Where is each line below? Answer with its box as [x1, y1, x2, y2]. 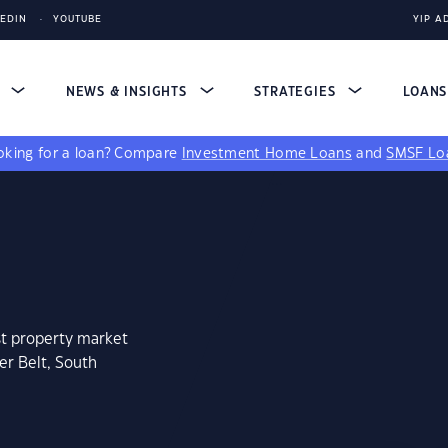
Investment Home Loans [181, 147, 352, 161]
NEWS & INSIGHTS [65, 86, 192, 98]
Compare [114, 147, 182, 161]
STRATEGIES [254, 86, 341, 98]
